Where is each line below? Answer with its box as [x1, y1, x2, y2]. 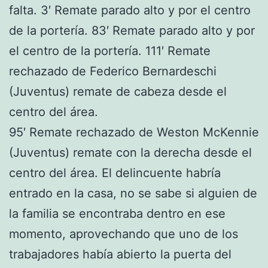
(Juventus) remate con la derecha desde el [9, 145, 252, 160]
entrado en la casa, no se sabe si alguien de [9, 185, 257, 200]
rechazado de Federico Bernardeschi [9, 63, 217, 78]
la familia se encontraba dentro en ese [9, 206, 226, 221]
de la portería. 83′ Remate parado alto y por [9, 23, 255, 38]
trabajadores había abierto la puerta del [9, 246, 232, 261]
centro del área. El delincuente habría [9, 165, 221, 180]
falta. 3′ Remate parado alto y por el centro [9, 2, 251, 17]
